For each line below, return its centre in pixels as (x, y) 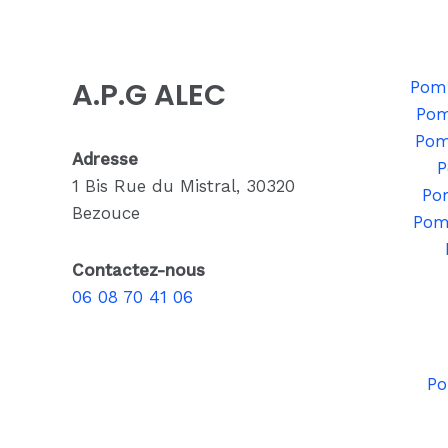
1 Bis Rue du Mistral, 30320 (183, 186)
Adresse (105, 159)
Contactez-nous (138, 269)
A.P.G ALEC (149, 95)
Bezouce (106, 213)
